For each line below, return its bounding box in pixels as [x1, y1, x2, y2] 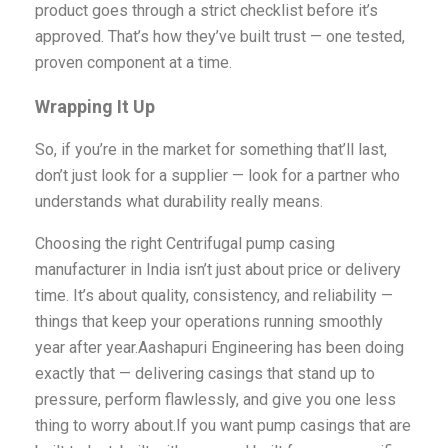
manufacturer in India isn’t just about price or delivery [34, 260, 401, 280]
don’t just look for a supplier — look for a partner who [34, 166, 400, 186]
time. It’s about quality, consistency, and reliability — [34, 286, 393, 306]
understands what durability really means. [34, 192, 323, 212]
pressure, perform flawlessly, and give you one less [34, 390, 396, 410]
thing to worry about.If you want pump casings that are [34, 416, 411, 436]
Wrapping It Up [34, 96, 155, 118]
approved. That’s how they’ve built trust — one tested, [34, 27, 405, 47]
